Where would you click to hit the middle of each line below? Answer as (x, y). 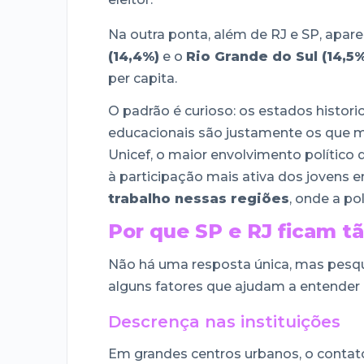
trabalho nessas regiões (199, 198)
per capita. (143, 79)
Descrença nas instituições (224, 321)
